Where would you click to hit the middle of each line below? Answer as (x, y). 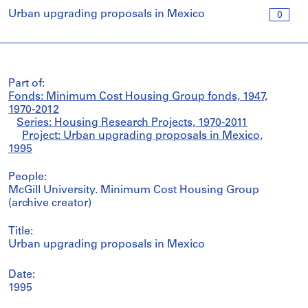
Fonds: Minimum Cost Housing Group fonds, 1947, (138, 97)
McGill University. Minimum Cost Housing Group (134, 190)
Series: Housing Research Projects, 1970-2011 (132, 123)
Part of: (26, 84)
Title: (21, 232)
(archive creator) (50, 203)
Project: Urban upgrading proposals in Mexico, (142, 136)
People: (27, 177)
